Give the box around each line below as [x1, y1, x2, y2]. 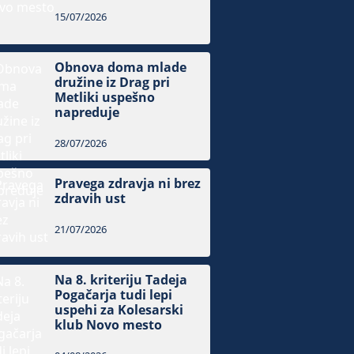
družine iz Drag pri [55, 73, 171, 92]
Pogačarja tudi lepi [55, 286, 173, 304]
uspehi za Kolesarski [55, 301, 184, 319]
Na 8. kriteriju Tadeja [55, 271, 188, 289]
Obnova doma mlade [55, 58, 187, 77]
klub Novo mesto [55, 316, 163, 334]
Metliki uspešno [55, 88, 156, 107]
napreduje [55, 104, 120, 122]
